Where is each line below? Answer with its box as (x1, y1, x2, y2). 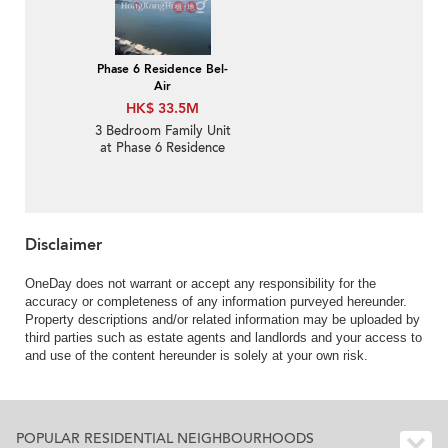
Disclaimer (25, 234, 102, 257)
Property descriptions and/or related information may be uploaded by (25, 312, 420, 328)
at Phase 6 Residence (100, 139, 225, 158)
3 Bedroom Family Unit (94, 122, 231, 141)
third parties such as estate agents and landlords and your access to (25, 330, 422, 346)
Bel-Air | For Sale (113, 156, 212, 175)
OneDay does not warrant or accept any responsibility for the (25, 276, 376, 292)
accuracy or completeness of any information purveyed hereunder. (25, 294, 407, 310)
